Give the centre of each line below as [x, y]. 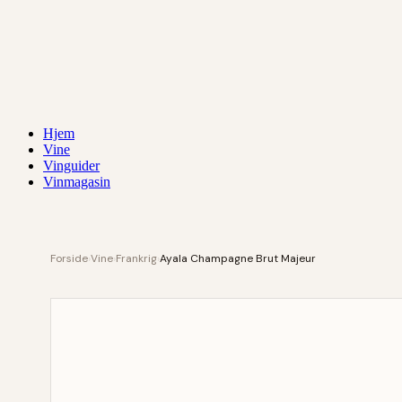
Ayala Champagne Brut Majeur [238, 258]
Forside [69, 258]
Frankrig [136, 258]
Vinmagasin [77, 182]
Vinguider [71, 166]
